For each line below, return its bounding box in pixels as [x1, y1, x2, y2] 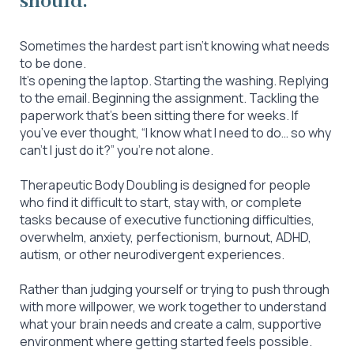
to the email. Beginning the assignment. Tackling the [20, 89, 319, 107]
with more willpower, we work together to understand [20, 298, 326, 315]
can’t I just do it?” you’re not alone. [20, 141, 213, 159]
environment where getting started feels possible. [20, 333, 312, 350]
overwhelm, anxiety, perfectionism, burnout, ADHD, [20, 228, 311, 246]
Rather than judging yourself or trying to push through [20, 281, 330, 298]
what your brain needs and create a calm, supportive [20, 315, 322, 333]
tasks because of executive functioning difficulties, [20, 211, 314, 228]
